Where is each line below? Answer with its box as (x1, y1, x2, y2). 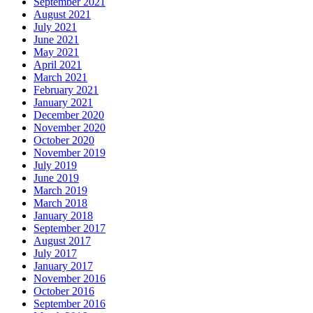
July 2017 (34, 247, 77, 259)
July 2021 (34, 20, 77, 33)
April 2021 (34, 58, 82, 71)
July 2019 (34, 159, 77, 171)
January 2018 (34, 209, 93, 221)
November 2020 (34, 121, 105, 133)
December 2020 (34, 108, 104, 121)
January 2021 (34, 96, 93, 108)
